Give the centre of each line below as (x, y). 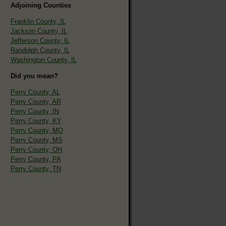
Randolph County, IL (40, 50)
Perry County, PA (36, 159)
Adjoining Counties (41, 5)
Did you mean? (34, 76)
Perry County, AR (36, 101)
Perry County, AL (35, 92)
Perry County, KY (36, 121)
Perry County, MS (36, 140)
